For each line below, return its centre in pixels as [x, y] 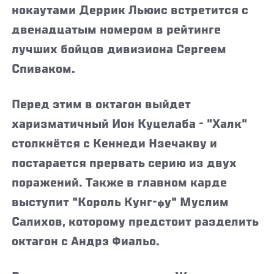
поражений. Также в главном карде [120, 183]
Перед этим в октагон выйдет [102, 105]
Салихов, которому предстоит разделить [135, 222]
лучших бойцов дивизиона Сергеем [119, 50]
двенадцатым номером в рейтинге [117, 30]
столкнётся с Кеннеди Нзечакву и [115, 144]
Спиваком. [45, 69]
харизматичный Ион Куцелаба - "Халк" [130, 124]
